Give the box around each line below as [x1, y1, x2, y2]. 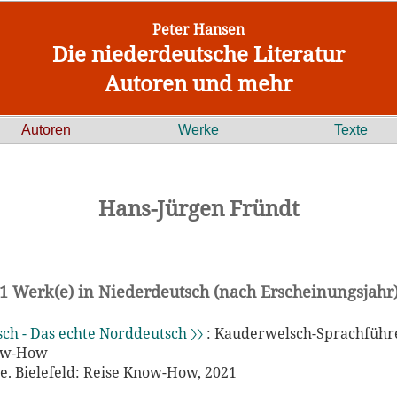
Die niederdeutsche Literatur [52, 39, 345, 68]
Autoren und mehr [105, 68, 292, 97]
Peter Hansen [152, 19, 245, 39]
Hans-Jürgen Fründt [98, 193, 299, 222]
